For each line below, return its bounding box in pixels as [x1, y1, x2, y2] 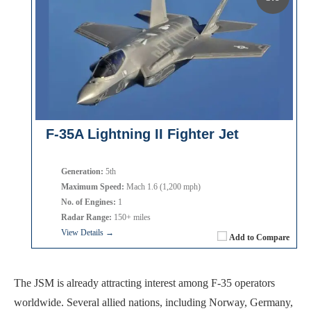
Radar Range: [61, 212, 112, 222]
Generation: [61, 166, 103, 176]
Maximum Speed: [61, 181, 124, 192]
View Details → [61, 227, 114, 237]
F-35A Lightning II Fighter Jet [46, 126, 239, 142]
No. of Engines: [61, 196, 116, 207]
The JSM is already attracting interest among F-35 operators [14, 276, 275, 289]
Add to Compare [229, 232, 289, 242]
